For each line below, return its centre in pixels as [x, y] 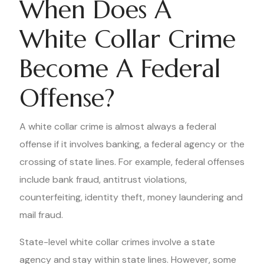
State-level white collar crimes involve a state [117, 242]
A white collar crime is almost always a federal [118, 126]
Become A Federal [120, 69]
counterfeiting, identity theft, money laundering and [131, 197]
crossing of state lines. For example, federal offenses [132, 162]
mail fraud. [41, 215]
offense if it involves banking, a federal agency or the [132, 144]
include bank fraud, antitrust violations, [103, 179]
